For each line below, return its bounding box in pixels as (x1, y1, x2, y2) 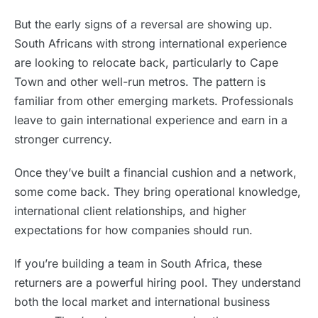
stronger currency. (14, 132, 112, 146)
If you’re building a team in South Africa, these (14, 256, 262, 270)
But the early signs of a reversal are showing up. (14, 17, 273, 31)
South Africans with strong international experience (14, 36, 287, 50)
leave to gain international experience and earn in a (14, 113, 287, 127)
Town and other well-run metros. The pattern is (14, 75, 265, 89)
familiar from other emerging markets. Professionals (14, 94, 293, 108)
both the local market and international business (14, 295, 270, 309)
